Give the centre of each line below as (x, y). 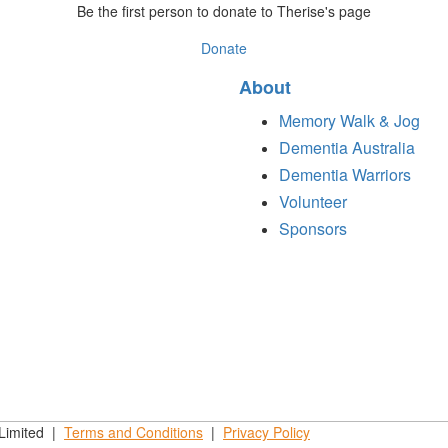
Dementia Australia (347, 147)
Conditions (167, 431)
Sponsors (313, 228)
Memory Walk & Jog (349, 120)
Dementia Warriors (345, 174)
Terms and (98, 431)
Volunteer (313, 201)
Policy (289, 431)
